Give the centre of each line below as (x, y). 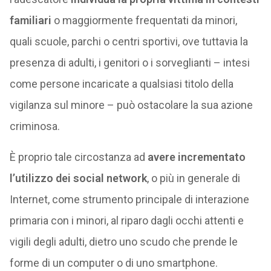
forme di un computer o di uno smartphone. (113, 263)
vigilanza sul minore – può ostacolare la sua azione (131, 105)
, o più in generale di (193, 178)
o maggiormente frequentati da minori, (144, 20)
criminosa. (34, 126)
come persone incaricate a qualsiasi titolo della (121, 84)
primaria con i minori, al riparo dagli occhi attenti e (126, 220)
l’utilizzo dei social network (78, 178)
